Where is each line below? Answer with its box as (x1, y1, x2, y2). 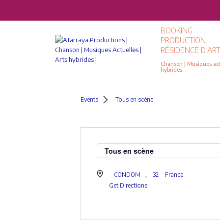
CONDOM (114, 171, 141, 178)
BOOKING (161, 26, 193, 35)
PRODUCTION (161, 35, 206, 45)
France (165, 171, 184, 178)
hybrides (161, 66, 183, 73)
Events (81, 96, 98, 103)
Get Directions (109, 182, 148, 189)
